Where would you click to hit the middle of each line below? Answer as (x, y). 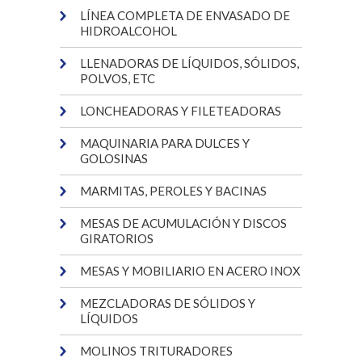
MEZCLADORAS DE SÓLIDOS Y (168, 303)
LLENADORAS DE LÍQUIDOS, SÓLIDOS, (189, 63)
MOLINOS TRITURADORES (156, 351)
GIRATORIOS (117, 238)
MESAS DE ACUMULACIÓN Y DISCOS (183, 223)
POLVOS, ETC (118, 78)
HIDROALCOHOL (128, 31)
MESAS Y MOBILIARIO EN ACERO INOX (190, 271)
